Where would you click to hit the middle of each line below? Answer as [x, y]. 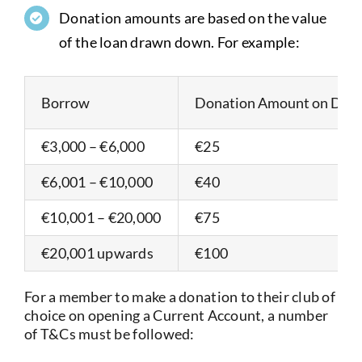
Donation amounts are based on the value [193, 18]
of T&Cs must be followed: [109, 333]
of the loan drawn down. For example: [179, 42]
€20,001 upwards [97, 253]
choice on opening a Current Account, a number [176, 315]
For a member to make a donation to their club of [179, 296]
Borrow [65, 102]
